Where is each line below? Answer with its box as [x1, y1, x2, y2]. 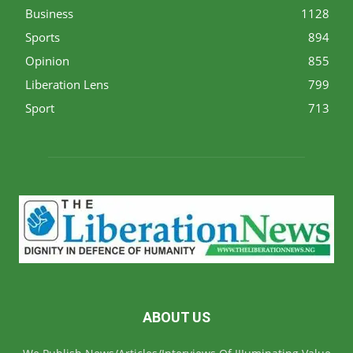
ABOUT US [143, 309, 210, 326]
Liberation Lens [25, 76, 109, 93]
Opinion [25, 53, 69, 69]
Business [25, 6, 73, 22]
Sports [25, 29, 60, 46]
